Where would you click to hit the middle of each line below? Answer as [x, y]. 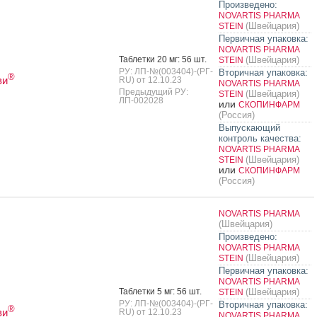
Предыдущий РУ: [153, 92]
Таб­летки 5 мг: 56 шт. [160, 291]
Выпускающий [249, 127]
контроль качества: [260, 138]
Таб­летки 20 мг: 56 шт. [162, 59]
